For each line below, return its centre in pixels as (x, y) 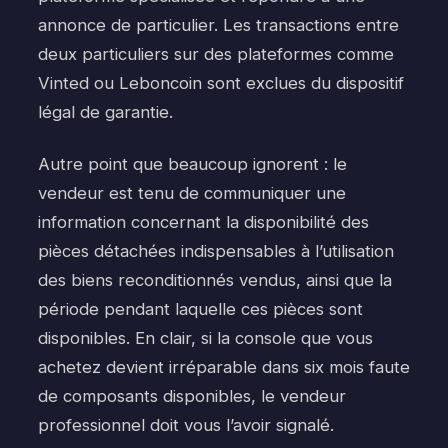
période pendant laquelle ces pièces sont (200, 309)
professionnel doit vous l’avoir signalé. (186, 425)
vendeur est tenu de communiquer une (192, 193)
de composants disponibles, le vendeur (192, 396)
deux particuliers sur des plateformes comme (216, 53)
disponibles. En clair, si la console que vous (205, 338)
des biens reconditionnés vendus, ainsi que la (215, 280)
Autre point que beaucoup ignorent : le (192, 164)
